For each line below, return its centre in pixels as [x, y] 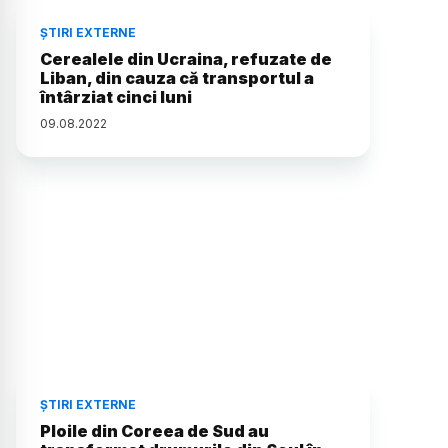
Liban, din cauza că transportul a [177, 78]
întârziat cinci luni [116, 97]
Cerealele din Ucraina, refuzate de [186, 59]
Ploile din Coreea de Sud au [154, 431]
